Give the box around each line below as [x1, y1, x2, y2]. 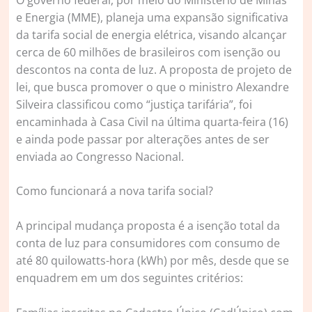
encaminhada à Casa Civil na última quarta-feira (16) [16, 114, 289, 130]
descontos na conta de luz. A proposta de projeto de [16, 61, 292, 77]
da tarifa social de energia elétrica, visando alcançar [16, 26, 288, 42]
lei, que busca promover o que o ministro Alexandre [16, 79, 290, 95]
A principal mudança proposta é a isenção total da [16, 218, 281, 234]
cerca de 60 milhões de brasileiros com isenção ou [16, 44, 281, 60]
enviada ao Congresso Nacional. [16, 148, 185, 164]
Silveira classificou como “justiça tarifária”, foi [16, 96, 253, 112]
